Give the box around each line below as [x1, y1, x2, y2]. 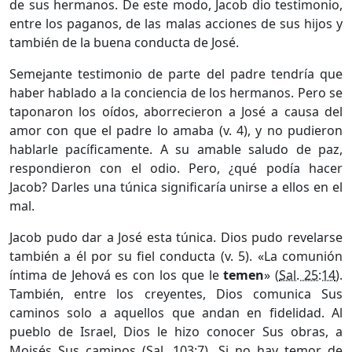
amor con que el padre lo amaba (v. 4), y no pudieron [9, 121, 343, 139]
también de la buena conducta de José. [9, 33, 239, 51]
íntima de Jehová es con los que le [9, 266, 224, 284]
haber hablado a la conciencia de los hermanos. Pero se [9, 83, 343, 101]
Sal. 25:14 [279, 266, 336, 284]
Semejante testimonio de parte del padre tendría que [9, 64, 343, 82]
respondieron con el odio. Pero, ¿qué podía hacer [9, 159, 343, 177]
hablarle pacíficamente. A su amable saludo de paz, [9, 140, 343, 158]
